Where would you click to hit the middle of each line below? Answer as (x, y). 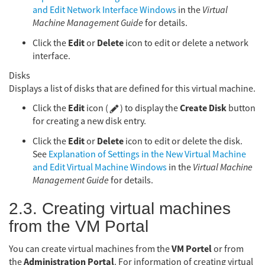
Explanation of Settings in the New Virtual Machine (147, 154)
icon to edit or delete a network (186, 43)
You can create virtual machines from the (90, 249)
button (241, 109)
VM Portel (192, 249)
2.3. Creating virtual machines (120, 209)
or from (228, 249)
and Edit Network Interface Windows (104, 10)
